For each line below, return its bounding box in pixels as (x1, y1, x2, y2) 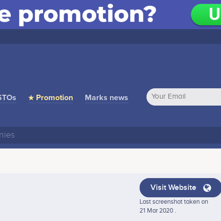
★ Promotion (28, 92, 73, 103)
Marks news (85, 92, 128, 103)
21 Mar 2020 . (140, 206, 176, 215)
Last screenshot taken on (140, 197, 208, 206)
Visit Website (150, 183, 198, 192)
